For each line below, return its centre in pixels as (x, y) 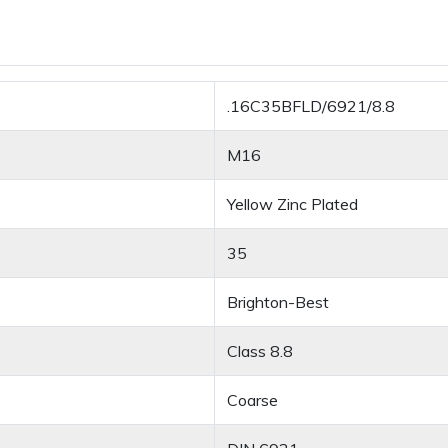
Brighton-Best (278, 302)
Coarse (252, 400)
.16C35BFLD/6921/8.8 (311, 106)
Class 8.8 (260, 351)
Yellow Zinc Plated (292, 204)
